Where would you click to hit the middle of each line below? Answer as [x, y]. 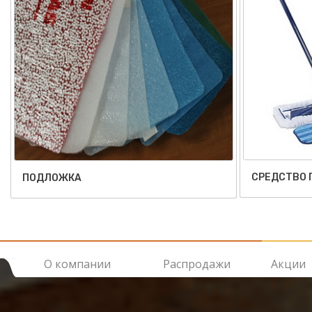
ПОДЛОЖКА [52, 178]
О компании [77, 264]
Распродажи [197, 264]
